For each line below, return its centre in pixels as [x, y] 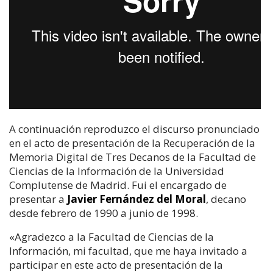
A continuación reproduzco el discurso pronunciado [134, 129]
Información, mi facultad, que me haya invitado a [128, 251]
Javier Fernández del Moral [136, 199]
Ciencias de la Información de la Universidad [117, 171]
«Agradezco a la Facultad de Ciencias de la [112, 237]
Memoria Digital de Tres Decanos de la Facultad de [133, 157]
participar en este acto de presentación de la [116, 265]
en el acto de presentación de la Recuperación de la [132, 143]
